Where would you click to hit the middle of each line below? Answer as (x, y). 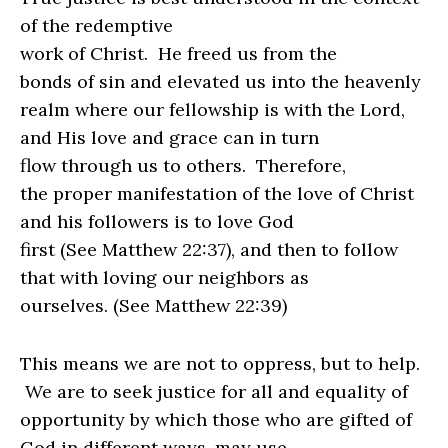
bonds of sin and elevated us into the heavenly (220, 82)
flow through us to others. (135, 166)
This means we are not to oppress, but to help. (220, 364)
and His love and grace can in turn (169, 138)
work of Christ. (86, 54)
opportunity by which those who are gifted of (216, 420)
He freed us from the (247, 54)
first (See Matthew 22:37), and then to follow (209, 250)
